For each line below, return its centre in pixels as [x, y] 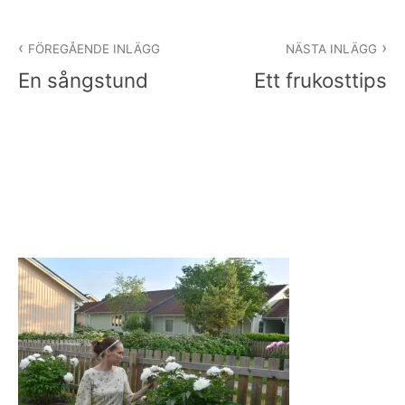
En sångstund [83, 80]
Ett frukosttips [320, 80]
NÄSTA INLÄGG [331, 49]
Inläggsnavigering [113, 33]
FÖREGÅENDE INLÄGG [94, 49]
